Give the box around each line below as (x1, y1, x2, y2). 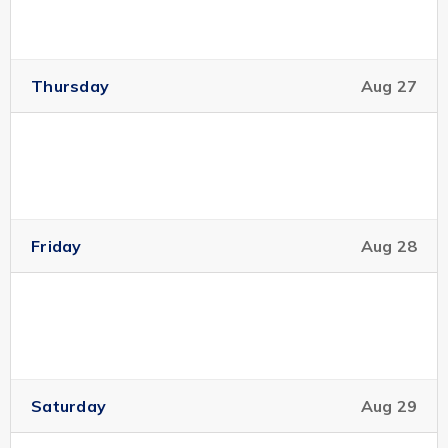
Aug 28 (360, 236, 417, 256)
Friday (31, 236, 82, 256)
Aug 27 (360, 76, 417, 96)
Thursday (31, 76, 109, 96)
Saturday (31, 396, 106, 416)
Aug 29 (360, 396, 417, 416)
